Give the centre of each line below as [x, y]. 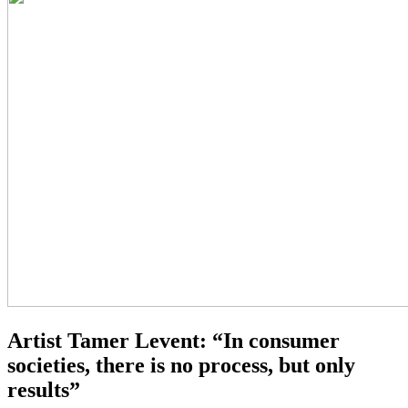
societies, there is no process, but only [181, 366]
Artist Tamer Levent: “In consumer [173, 341]
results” [44, 390]
